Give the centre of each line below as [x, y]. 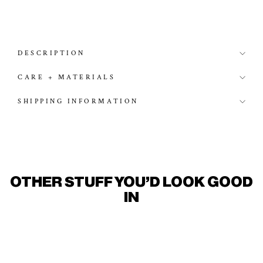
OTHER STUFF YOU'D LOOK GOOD [131, 183]
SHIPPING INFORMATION [78, 102]
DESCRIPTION [51, 53]
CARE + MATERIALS [67, 77]
